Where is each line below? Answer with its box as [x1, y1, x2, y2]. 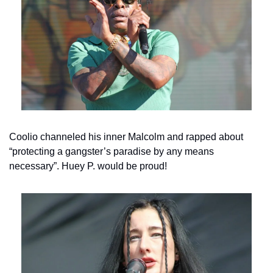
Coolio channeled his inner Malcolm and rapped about [9, 131, 243, 142]
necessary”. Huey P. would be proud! [9, 160, 167, 171]
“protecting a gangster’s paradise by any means [9, 146, 214, 157]
